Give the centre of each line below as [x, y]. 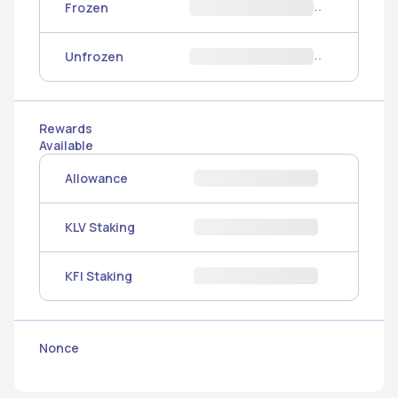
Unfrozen [94, 57]
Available [66, 145]
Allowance [96, 179]
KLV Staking [100, 227]
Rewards [66, 128]
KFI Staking [99, 276]
